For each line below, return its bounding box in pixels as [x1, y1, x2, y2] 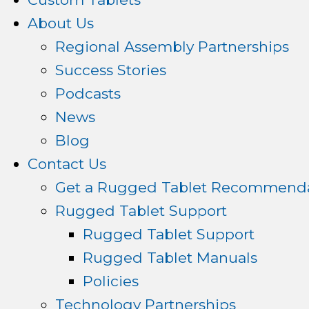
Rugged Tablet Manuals [83, 249, 257, 266]
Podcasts [55, 85, 121, 102]
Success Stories [55, 61, 166, 79]
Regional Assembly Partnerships [55, 38, 289, 55]
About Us [28, 14, 94, 32]
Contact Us [28, 155, 106, 172]
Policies [83, 272, 139, 290]
